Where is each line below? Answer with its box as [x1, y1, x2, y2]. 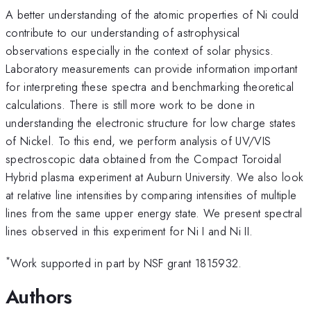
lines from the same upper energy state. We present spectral [6, 204, 303, 221]
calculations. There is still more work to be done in [6, 96, 255, 113]
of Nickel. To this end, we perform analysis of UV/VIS [6, 132, 271, 149]
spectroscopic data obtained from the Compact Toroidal [6, 150, 282, 167]
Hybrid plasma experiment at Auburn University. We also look [6, 168, 304, 185]
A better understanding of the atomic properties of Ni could [6, 6, 299, 23]
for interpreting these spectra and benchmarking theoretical [6, 78, 294, 95]
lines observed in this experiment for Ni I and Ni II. [6, 222, 253, 239]
